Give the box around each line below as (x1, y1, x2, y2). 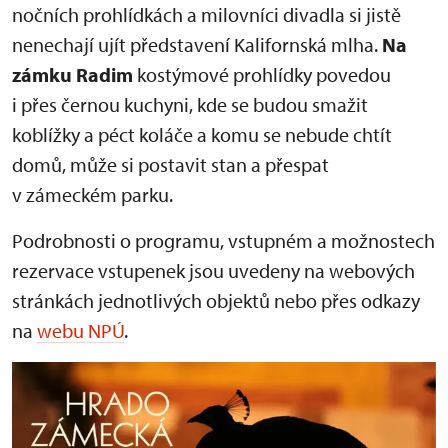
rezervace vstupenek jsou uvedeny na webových (12, 258, 415, 283)
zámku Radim (12, 62, 133, 87)
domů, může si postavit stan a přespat (12, 152, 329, 177)
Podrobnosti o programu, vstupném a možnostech (12, 228, 435, 253)
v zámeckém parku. (12, 182, 173, 207)
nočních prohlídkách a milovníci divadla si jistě (12, 2, 401, 27)
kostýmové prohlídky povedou (133, 62, 391, 87)
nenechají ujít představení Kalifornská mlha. (12, 32, 382, 57)
